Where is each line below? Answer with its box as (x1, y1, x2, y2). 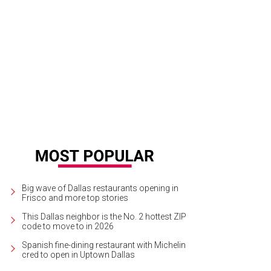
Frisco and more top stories (22, 192, 128, 203)
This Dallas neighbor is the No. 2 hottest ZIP (22, 211, 186, 221)
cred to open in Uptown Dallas (22, 249, 135, 260)
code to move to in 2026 (22, 221, 114, 231)
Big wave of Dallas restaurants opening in (22, 183, 178, 193)
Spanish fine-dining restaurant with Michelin (22, 240, 186, 250)
